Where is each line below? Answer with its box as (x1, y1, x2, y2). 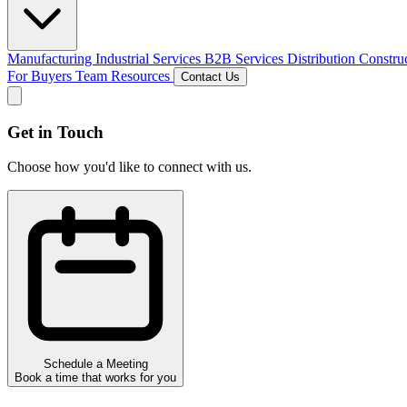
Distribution (287, 51, 359, 66)
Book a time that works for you (15, 371, 176, 385)
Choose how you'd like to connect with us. (7, 159, 252, 175)
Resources (111, 68, 174, 84)
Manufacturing (7, 51, 95, 66)
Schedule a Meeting (43, 357, 148, 372)
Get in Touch (7, 122, 104, 142)
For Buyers (7, 68, 75, 84)
